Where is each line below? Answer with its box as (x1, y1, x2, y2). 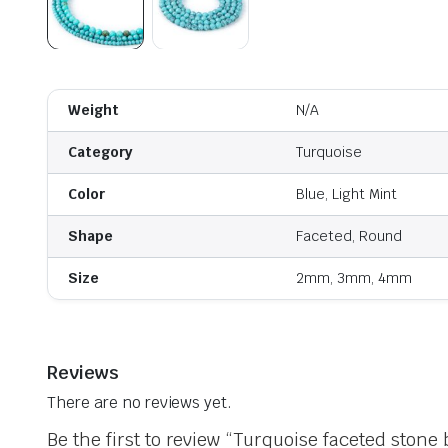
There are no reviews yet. (47, 392, 233, 413)
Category (68, 143, 132, 161)
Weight (68, 101, 119, 119)
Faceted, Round (296, 227, 402, 245)
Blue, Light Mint (296, 185, 397, 203)
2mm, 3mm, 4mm (296, 269, 412, 287)
